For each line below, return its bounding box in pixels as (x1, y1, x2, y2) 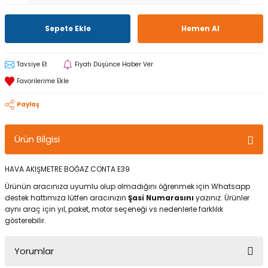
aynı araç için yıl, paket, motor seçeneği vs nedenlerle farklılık (5, 205, 223, 214)
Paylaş (17, 100, 39, 109)
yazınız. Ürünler (196, 193, 249, 203)
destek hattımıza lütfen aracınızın (5, 193, 128, 203)
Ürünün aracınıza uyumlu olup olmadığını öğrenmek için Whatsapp (5, 182, 250, 191)
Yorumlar (14, 245, 54, 257)
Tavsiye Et (17, 60, 47, 69)
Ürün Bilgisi (14, 133, 60, 145)
